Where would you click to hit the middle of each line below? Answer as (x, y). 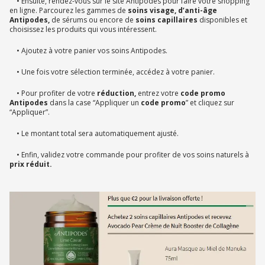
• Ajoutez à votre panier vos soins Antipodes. (88, 51)
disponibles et (223, 20)
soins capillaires (167, 20)
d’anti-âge (198, 11)
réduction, (116, 93)
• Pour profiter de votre (52, 93)
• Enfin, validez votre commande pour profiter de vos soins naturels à (129, 155)
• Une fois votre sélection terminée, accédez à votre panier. (112, 72)
